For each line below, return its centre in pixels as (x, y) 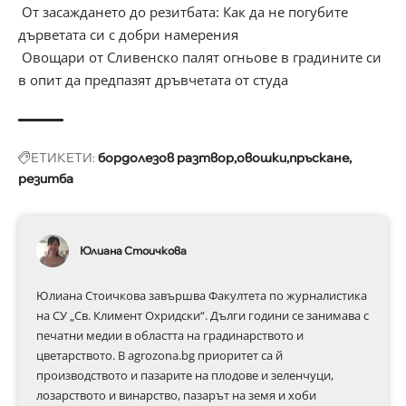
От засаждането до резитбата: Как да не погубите (183, 11)
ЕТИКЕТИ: (63, 157)
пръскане (319, 157)
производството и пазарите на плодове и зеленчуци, (185, 375)
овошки (261, 157)
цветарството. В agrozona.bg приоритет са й (159, 355)
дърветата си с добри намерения (128, 34)
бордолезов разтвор (166, 157)
